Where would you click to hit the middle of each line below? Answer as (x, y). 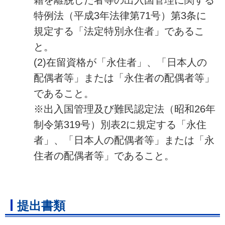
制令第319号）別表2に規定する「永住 (120, 125)
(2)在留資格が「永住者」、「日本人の (120, 63)
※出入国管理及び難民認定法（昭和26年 (124, 109)
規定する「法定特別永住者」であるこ (119, 31)
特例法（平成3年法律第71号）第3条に (120, 16)
